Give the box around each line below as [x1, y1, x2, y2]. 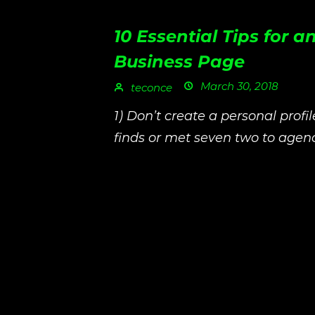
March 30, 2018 [198, 79, 278, 93]
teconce [128, 81, 172, 94]
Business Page [114, 51, 245, 72]
